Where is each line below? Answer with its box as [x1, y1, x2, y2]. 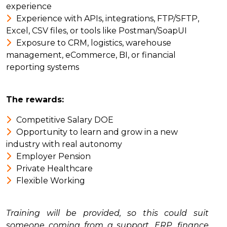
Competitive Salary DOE [16, 115, 113, 125]
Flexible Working [16, 176, 85, 185]
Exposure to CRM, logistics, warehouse [16, 38, 171, 48]
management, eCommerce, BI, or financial [6, 50, 176, 60]
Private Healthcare [16, 164, 93, 173]
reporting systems [6, 62, 79, 72]
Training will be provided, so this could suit [6, 208, 209, 218]
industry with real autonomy [6, 139, 122, 149]
